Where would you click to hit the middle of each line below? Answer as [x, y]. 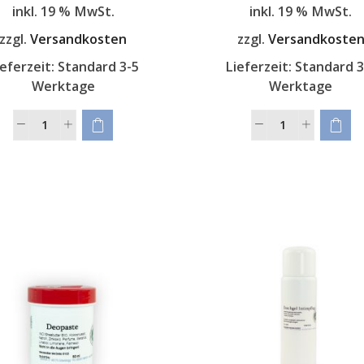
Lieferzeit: [260, 66]
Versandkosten [79, 39]
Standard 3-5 [98, 66]
